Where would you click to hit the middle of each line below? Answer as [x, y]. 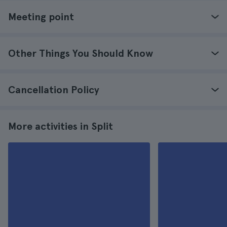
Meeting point [41, 17]
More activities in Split [61, 126]
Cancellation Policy [54, 90]
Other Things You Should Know [81, 53]
